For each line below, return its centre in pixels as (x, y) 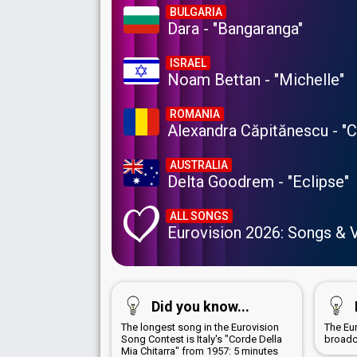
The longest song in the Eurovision (200, 328)
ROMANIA (195, 114)
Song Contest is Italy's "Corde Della (202, 339)
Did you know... (200, 307)
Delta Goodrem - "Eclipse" (258, 182)
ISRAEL (188, 63)
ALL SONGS (199, 216)
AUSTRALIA (199, 165)
